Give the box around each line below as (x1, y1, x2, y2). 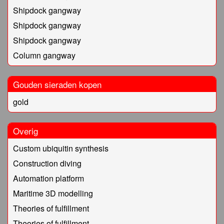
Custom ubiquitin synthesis (13, 142, 108, 154)
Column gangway (13, 49, 75, 61)
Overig (13, 124, 38, 137)
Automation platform (13, 172, 84, 184)
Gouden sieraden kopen (13, 78, 101, 91)
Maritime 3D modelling (13, 187, 93, 199)
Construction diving (13, 157, 81, 169)
